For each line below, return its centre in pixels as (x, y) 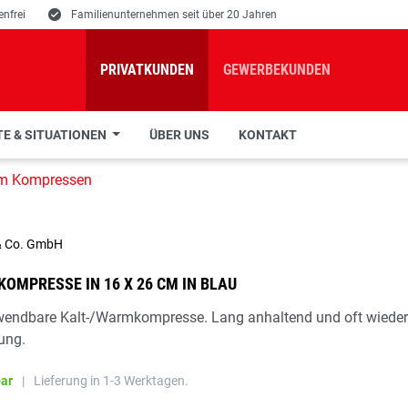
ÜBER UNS (179, 135)
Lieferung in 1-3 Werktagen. (111, 381)
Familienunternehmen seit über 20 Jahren (174, 15)
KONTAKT (267, 135)
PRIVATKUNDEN (147, 70)
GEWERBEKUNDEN (277, 70)
